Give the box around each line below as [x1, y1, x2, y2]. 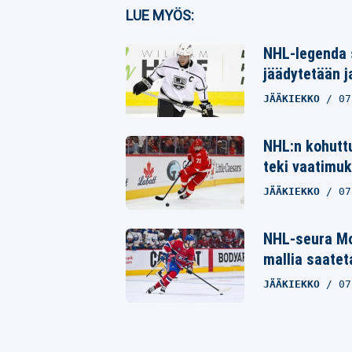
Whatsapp [164, 70, 214, 83]
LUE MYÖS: [126, 6, 194, 24]
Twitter [164, 35, 200, 49]
